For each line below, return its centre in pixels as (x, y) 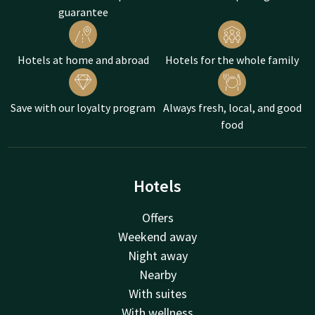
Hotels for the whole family (232, 59)
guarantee (83, 12)
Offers (157, 217)
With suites (157, 293)
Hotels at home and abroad (83, 59)
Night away (157, 255)
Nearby (157, 274)
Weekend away (157, 236)
